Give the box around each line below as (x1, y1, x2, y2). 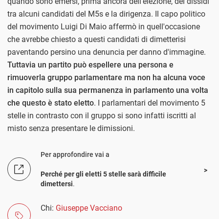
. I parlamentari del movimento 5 (94, 98, 205, 108)
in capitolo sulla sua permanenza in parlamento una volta (7, 85, 208, 95)
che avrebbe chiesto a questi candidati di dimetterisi (7, 34, 186, 44)
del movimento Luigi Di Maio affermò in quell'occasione (7, 22, 200, 31)
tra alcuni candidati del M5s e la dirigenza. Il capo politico (7, 9, 205, 19)
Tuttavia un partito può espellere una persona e (7, 60, 174, 69)
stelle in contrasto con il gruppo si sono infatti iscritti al (7, 110, 196, 120)
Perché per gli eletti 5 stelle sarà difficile (41, 170, 166, 178)
